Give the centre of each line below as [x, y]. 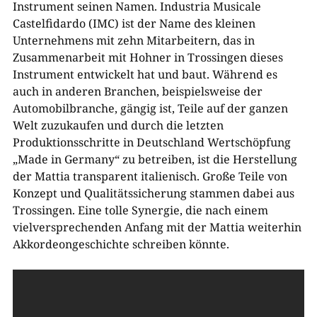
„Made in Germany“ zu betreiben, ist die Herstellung [155, 159]
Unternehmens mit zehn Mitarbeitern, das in [133, 40]
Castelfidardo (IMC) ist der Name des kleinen [134, 23]
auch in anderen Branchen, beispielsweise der [137, 91]
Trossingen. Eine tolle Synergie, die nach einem [140, 210]
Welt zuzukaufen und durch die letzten [118, 125]
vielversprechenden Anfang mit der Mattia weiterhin [157, 227]
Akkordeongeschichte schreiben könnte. [121, 244]
